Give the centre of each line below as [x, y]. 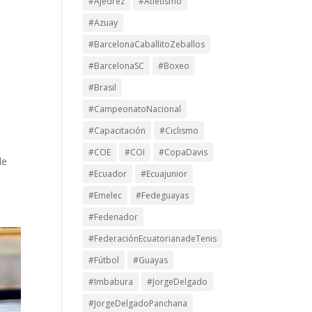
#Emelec [106, 195]
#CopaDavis [184, 152]
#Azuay [103, 23]
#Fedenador [114, 217]
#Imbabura [111, 282]
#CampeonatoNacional [135, 109]
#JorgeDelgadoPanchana [138, 303]
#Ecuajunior [164, 174]
